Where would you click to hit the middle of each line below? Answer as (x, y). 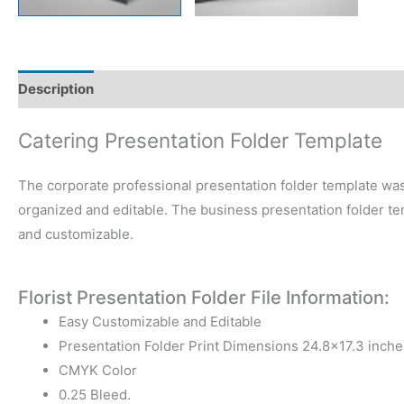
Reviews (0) (150, 89)
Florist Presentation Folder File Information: (204, 297)
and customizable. (76, 234)
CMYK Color (98, 370)
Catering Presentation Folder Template (200, 140)
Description (56, 89)
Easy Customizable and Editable (160, 321)
